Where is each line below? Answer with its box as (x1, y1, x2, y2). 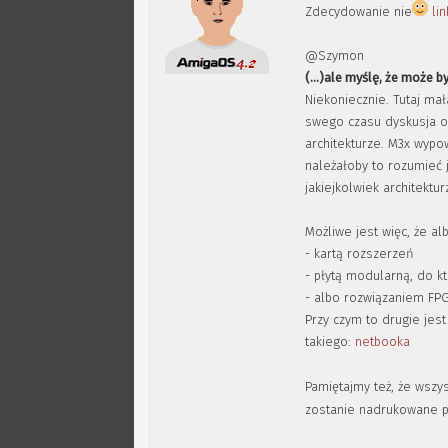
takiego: (305, 334, 356, 349)
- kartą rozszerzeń (305, 246, 415, 261)
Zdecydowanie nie (305, 4, 413, 19)
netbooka (355, 334, 411, 349)
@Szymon (305, 48, 365, 63)
